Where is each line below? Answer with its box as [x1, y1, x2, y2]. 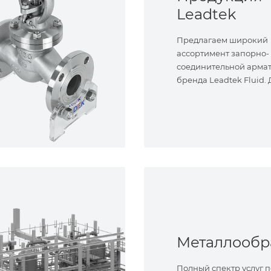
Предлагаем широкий [177, 35, 268, 45]
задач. [177, 88, 202, 99]
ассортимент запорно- [177, 48, 269, 59]
